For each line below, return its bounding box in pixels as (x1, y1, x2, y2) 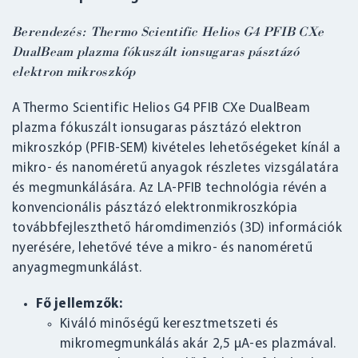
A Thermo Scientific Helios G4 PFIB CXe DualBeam (12, 101, 311, 116)
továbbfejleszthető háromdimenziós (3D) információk (12, 221, 342, 236)
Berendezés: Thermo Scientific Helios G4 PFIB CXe (12, 26, 324, 40)
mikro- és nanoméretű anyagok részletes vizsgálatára (12, 161, 340, 176)
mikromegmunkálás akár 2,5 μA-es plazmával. (60, 337, 336, 352)
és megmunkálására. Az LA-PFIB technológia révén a (12, 181, 328, 196)
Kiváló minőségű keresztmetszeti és (60, 317, 279, 332)
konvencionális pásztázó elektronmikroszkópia (12, 201, 298, 216)
